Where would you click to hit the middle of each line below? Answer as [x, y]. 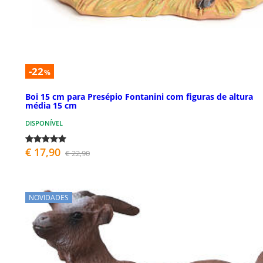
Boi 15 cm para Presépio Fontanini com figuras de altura [139, 97]
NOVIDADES [49, 198]
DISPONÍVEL [44, 123]
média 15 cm [51, 106]
